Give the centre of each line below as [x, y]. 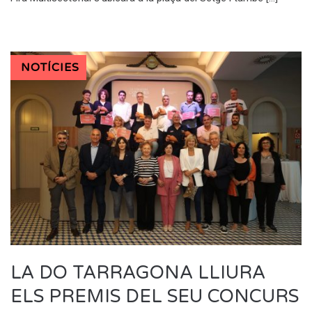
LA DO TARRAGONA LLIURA [138, 272]
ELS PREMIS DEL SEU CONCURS [155, 296]
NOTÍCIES [50, 67]
